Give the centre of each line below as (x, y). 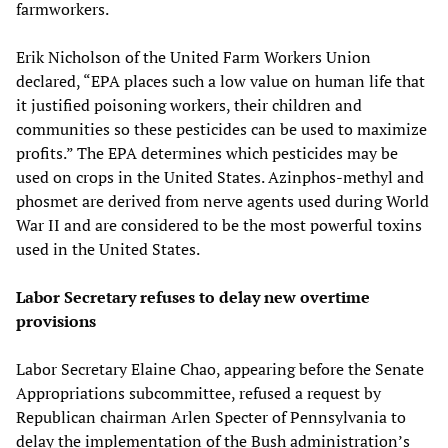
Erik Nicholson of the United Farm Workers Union (193, 57)
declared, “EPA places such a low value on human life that (220, 81)
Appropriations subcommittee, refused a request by (198, 393)
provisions (56, 321)
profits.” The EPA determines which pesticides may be (207, 153)
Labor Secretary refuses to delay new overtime (193, 297)
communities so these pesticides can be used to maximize (221, 129)
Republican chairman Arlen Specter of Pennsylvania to (211, 417)
